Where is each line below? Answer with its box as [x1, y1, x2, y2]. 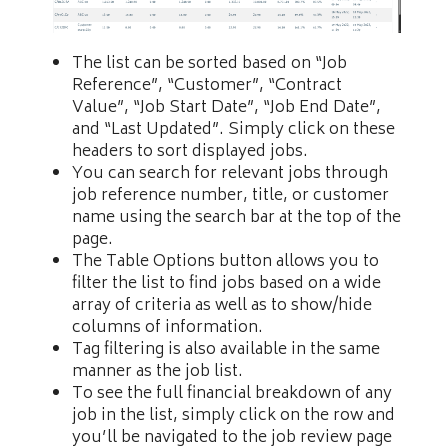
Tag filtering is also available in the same [72, 336, 380, 365]
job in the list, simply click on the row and [72, 402, 395, 431]
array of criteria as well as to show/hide [72, 292, 372, 321]
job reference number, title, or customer [72, 182, 389, 211]
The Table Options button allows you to [72, 248, 379, 277]
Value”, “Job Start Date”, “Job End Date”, [72, 94, 381, 123]
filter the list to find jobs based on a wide [72, 270, 381, 299]
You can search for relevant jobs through [72, 160, 388, 189]
